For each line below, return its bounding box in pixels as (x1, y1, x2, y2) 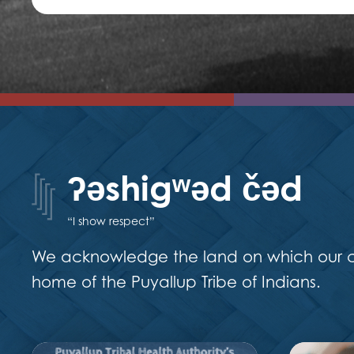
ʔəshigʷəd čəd (66, 167, 303, 209)
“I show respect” (66, 214, 155, 228)
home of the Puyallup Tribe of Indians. (32, 273, 321, 292)
